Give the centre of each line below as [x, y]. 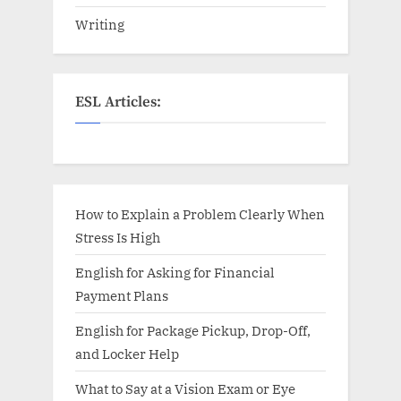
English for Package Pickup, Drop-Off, [193, 330]
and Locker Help [127, 353]
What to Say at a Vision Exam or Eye [185, 389]
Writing [100, 24]
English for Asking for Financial [175, 272]
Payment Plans [122, 295]
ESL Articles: [118, 103]
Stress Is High [118, 237]
